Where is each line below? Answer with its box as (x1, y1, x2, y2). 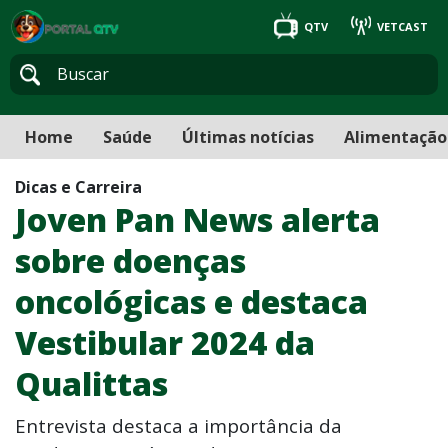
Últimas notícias (182, 125, 314, 148)
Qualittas (15, 362, 168, 405)
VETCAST (374, 19, 428, 35)
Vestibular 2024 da (15, 321, 315, 364)
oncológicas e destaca (15, 280, 368, 323)
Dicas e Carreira (15, 176, 142, 198)
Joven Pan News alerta (15, 198, 380, 241)
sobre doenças (15, 239, 246, 282)
